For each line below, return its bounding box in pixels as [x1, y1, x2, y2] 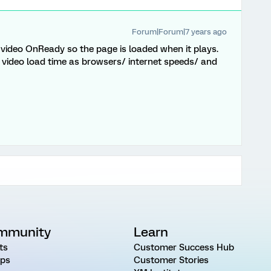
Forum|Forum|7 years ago [132, 27, 227, 36]
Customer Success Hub [133, 242, 234, 253]
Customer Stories [133, 255, 209, 266]
